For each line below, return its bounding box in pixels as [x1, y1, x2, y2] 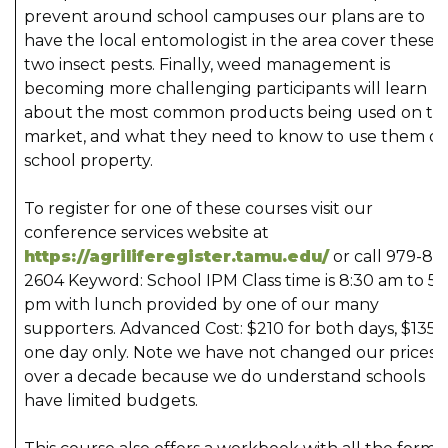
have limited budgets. [24, 390, 202, 410]
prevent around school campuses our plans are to [24, 6, 425, 26]
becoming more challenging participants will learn [24, 78, 427, 98]
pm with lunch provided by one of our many [24, 294, 379, 314]
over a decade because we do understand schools [24, 366, 425, 386]
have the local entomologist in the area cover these [24, 30, 435, 50]
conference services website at [24, 222, 269, 242]
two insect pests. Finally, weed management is [24, 54, 390, 74]
